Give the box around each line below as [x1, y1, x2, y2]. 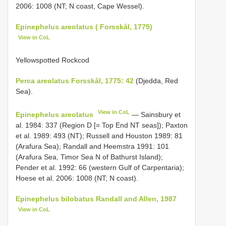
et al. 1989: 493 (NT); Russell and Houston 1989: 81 [16, 132, 183, 140]
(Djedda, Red [134, 77, 178, 85]
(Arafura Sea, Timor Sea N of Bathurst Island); [16, 153, 163, 161]
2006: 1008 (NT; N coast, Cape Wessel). [16, 2, 144, 10]
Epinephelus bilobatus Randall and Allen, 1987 [16, 195, 177, 203]
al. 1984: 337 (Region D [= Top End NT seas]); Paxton [16, 121, 188, 129]
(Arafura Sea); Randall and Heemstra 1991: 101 [16, 142, 169, 150]
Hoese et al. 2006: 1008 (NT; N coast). [16, 174, 138, 182]
